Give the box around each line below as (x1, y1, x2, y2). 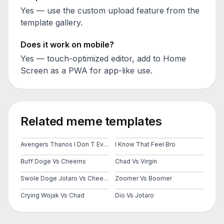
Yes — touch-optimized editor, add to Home (20, 53, 186, 63)
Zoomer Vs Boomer (115, 174, 172, 182)
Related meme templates (20, 114, 162, 128)
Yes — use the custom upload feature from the (20, 5, 199, 15)
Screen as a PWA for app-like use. (20, 65, 152, 75)
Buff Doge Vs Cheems (20, 157, 86, 165)
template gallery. (20, 17, 82, 27)
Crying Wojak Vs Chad (20, 191, 84, 199)
